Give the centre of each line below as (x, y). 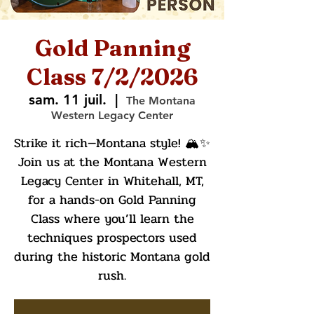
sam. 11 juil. (68, 100)
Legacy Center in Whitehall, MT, (112, 181)
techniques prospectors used (112, 238)
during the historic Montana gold (112, 257)
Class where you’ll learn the (112, 219)
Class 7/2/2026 (112, 77)
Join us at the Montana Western (112, 162)
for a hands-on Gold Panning (112, 200)
